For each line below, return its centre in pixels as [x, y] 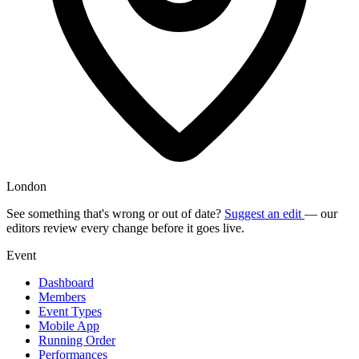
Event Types [70, 311]
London [26, 186]
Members [62, 296]
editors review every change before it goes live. [125, 228]
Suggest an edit [264, 213]
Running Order [77, 340]
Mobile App [69, 325]
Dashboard [66, 282]
